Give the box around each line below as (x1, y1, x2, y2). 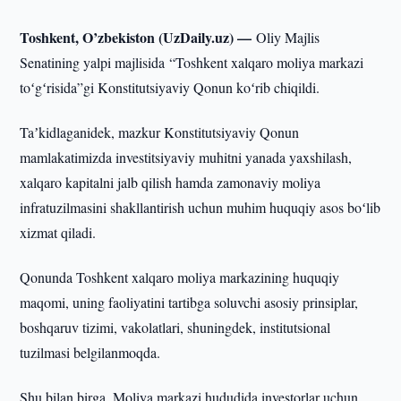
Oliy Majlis (256, 28, 320, 47)
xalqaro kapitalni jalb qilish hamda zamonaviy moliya (20, 173, 321, 192)
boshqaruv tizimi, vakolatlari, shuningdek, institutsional (20, 318, 331, 337)
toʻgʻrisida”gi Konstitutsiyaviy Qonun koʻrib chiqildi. (20, 78, 320, 97)
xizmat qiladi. (20, 223, 97, 242)
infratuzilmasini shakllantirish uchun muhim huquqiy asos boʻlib (20, 198, 381, 217)
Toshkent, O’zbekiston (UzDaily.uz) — (20, 27, 257, 47)
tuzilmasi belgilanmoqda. (20, 343, 161, 362)
